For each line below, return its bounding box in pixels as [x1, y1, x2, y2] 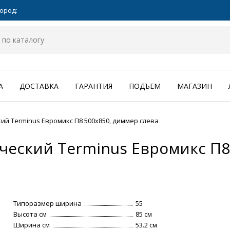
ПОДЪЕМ [129, 81, 161, 91]
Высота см [13, 209, 47, 219]
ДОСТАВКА [20, 81, 59, 91]
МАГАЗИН [177, 81, 212, 91]
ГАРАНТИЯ [75, 81, 112, 91]
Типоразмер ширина [13, 199, 82, 208]
